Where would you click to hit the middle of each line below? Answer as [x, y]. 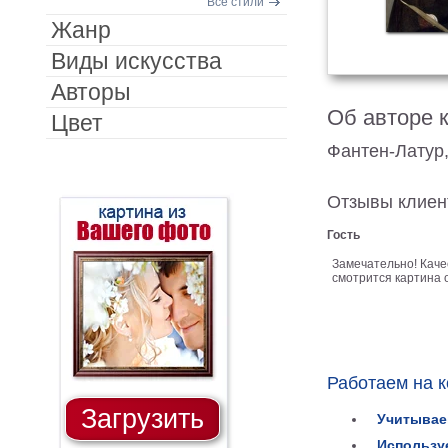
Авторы [90, 92]
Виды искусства [136, 61]
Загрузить [142, 419]
